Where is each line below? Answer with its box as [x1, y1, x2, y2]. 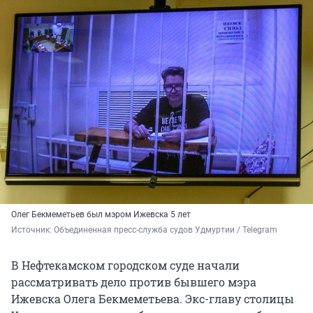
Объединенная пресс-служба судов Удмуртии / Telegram [54, 225, 277, 235]
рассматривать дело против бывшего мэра [11, 275, 256, 290]
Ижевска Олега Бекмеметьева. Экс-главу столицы [11, 291, 294, 307]
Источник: [11, 225, 54, 235]
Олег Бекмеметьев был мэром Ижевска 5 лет [11, 210, 191, 220]
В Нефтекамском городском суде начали [11, 258, 240, 273]
